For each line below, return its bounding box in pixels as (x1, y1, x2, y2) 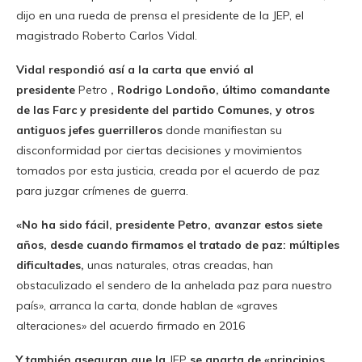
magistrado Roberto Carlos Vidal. (16, 28, 197, 44)
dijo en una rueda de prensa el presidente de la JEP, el (16, 8, 304, 23)
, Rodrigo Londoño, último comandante (111, 82, 330, 98)
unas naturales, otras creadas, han (84, 258, 273, 273)
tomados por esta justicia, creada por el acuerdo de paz (16, 163, 320, 179)
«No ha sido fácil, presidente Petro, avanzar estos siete (16, 217, 322, 233)
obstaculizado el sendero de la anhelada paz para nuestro (16, 278, 332, 293)
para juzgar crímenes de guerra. (16, 183, 188, 199)
